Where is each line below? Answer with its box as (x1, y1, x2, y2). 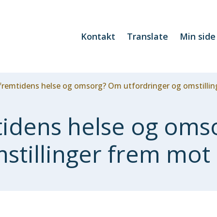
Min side (180, 31, 216, 42)
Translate (127, 31, 168, 42)
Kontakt (81, 31, 115, 42)
